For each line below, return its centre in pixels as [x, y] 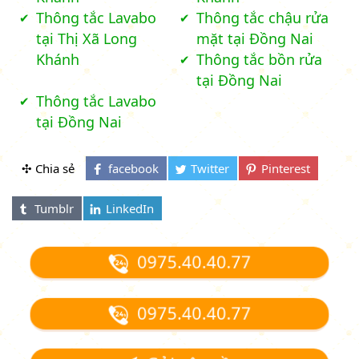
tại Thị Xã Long [87, 39]
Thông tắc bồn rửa [259, 60]
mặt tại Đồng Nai [255, 39]
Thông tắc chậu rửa [262, 18]
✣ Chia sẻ [48, 169]
